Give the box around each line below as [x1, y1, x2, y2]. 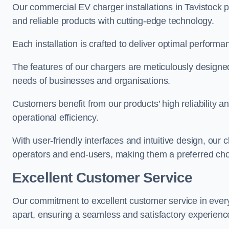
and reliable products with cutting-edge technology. [12, 16, 214, 26]
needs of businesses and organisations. [12, 76, 171, 86]
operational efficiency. [12, 112, 99, 123]
